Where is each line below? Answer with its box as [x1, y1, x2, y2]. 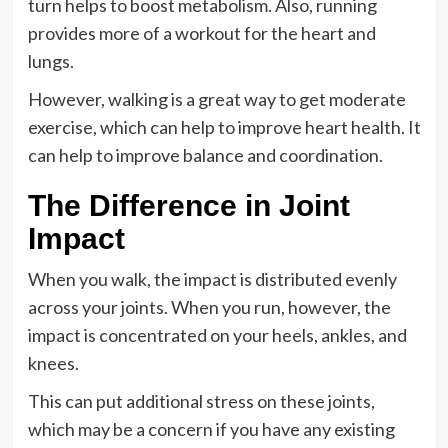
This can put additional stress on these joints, [27, 390, 375, 412]
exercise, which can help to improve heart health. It [27, 116, 421, 138]
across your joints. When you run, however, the [27, 296, 391, 318]
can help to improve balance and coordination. [27, 144, 386, 166]
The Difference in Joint [27, 189, 350, 222]
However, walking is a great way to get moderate [27, 88, 406, 110]
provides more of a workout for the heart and [27, 22, 376, 44]
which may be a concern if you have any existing [27, 418, 395, 440]
